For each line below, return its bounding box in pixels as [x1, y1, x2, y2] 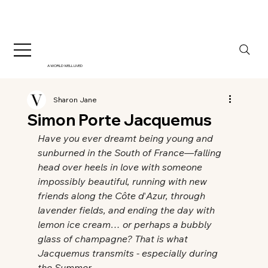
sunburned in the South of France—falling [37, 147, 224, 159]
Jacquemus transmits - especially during [37, 247, 220, 260]
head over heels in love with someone [37, 161, 205, 173]
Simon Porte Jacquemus [26, 110, 212, 130]
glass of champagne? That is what [37, 233, 190, 245]
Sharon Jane [53, 95, 97, 105]
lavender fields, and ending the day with [37, 204, 217, 217]
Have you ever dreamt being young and [37, 132, 215, 145]
